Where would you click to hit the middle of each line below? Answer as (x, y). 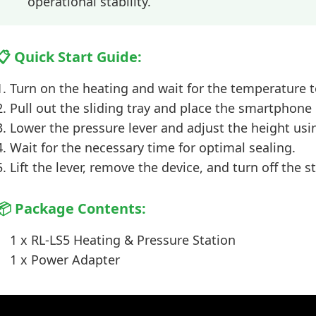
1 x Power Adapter (65, 260)
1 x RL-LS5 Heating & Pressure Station (122, 240)
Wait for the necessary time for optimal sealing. (152, 148)
